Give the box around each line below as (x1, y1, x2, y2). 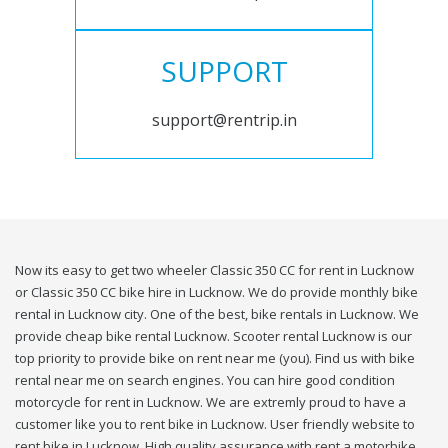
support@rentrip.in (151, 109, 297, 132)
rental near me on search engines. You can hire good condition (15, 371, 395, 390)
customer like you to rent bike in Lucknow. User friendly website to (15, 415, 415, 434)
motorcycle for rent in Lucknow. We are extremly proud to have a (15, 393, 406, 412)
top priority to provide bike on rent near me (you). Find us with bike (15, 349, 415, 368)
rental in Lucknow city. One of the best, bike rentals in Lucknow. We (15, 305, 419, 324)
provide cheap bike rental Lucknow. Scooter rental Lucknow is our (15, 327, 412, 346)
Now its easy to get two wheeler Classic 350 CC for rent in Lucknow (15, 261, 414, 280)
